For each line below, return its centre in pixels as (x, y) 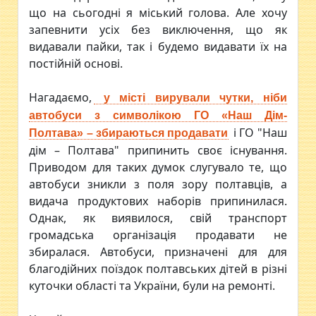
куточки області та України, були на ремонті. (152, 285)
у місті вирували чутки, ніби (195, 97)
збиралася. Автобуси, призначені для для (158, 251)
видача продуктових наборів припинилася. (158, 201)
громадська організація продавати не (158, 235)
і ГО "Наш (259, 132)
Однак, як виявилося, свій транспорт (158, 218)
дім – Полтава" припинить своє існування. (158, 150)
